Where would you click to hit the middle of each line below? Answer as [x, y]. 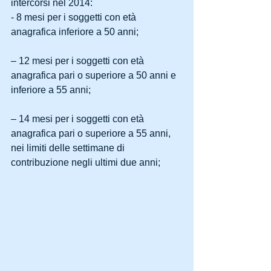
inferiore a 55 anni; [51, 90]
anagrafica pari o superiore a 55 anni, [92, 133]
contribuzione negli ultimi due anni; [87, 162]
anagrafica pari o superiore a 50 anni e [95, 75]
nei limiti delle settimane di [69, 148]
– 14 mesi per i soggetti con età [79, 119]
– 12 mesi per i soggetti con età [79, 61]
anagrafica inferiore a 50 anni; [75, 32]
